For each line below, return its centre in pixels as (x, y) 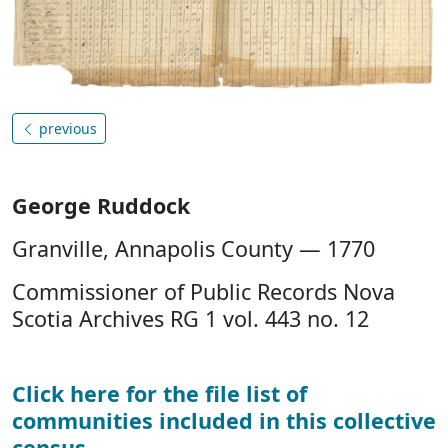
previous (66, 128)
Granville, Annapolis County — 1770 (193, 248)
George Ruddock (101, 205)
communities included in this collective (224, 420)
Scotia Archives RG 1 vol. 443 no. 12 (190, 318)
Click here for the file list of (159, 393)
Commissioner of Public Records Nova (203, 291)
